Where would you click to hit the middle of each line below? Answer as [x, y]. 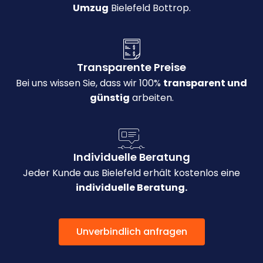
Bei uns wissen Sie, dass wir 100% [90, 83]
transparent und [205, 83]
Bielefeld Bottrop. [149, 8]
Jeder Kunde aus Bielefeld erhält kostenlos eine [131, 173]
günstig [109, 98]
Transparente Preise [131, 68]
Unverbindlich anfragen [131, 232]
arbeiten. [151, 98]
